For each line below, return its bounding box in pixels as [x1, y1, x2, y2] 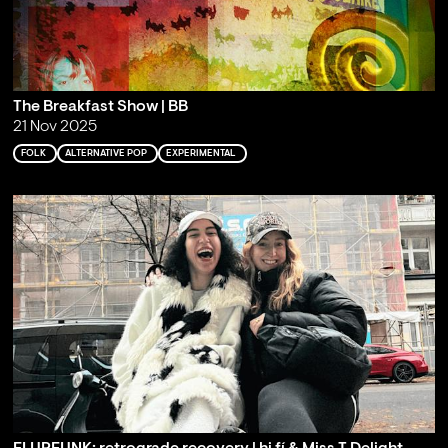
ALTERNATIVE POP [64, 148, 147, 158]
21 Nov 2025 [12, 119, 97, 136]
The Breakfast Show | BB [12, 99, 188, 116]
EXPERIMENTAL [165, 148, 236, 158]
